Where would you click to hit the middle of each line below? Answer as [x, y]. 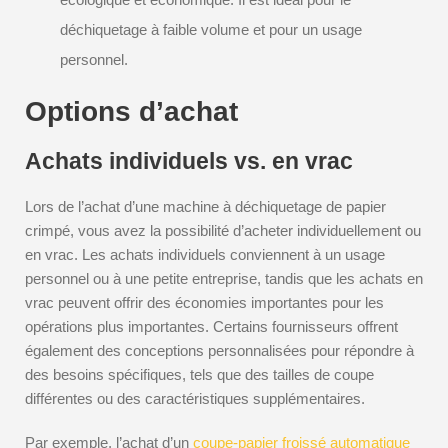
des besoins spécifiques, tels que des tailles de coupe [199, 374]
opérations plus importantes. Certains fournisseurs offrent [211, 326]
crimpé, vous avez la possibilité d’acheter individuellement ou [223, 230]
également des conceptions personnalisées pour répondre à [219, 350]
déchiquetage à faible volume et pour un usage [211, 29]
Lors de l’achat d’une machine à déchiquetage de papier [205, 206]
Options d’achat [131, 111]
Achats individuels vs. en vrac [189, 161]
